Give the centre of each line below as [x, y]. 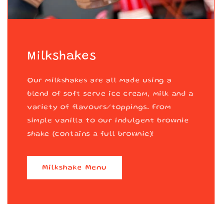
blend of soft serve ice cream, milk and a [111, 94]
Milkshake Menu [75, 168]
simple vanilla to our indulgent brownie [108, 121]
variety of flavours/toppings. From [99, 108]
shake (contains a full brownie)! [91, 135]
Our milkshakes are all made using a [100, 81]
